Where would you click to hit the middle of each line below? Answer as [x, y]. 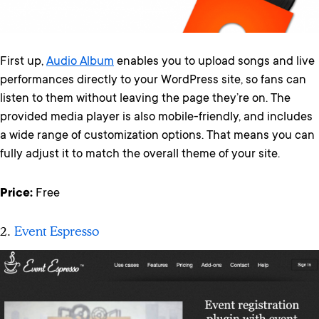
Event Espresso [57, 231]
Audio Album [80, 62]
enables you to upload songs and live [214, 62]
